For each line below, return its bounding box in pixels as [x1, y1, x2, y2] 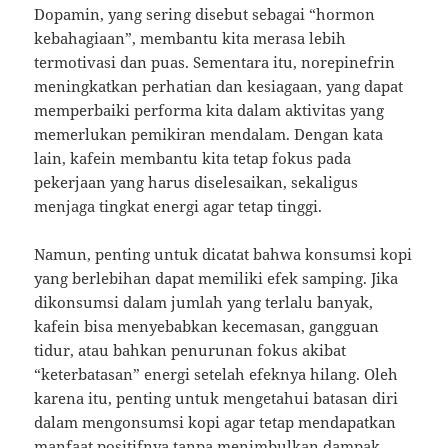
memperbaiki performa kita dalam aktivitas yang [34, 99, 385, 120]
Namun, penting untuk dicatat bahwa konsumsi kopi [34, 243, 413, 264]
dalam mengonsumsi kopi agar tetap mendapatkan [34, 411, 397, 432]
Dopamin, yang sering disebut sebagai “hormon [34, 3, 376, 24]
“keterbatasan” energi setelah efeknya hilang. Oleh [34, 363, 399, 384]
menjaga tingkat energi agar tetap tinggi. [34, 195, 323, 216]
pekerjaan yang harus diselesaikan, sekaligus [34, 171, 359, 192]
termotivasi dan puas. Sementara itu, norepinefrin [34, 51, 396, 72]
